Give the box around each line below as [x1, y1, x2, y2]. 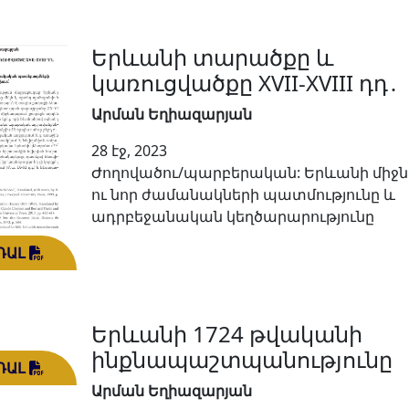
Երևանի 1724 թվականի [91, 318, 362, 349]
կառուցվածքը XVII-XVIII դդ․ [91, 68, 399, 99]
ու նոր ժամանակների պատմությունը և [91, 184, 395, 205]
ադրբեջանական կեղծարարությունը [91, 206, 374, 227]
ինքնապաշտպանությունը [91, 343, 393, 374]
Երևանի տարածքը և [91, 42, 333, 73]
